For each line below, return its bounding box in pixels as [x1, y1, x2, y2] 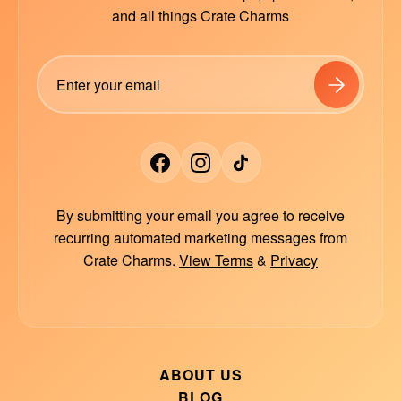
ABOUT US [158, 364, 243, 386]
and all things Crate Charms [112, 5, 289, 27]
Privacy [270, 250, 318, 271]
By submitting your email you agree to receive [56, 205, 345, 226]
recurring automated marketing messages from [54, 227, 347, 249]
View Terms [179, 250, 253, 271]
